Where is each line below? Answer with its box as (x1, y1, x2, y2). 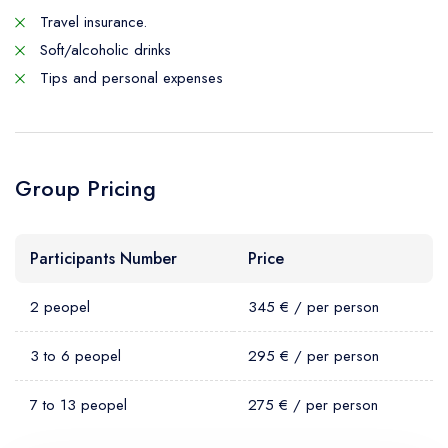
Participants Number (30, 247, 177, 270)
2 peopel (30, 296, 90, 318)
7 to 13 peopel (30, 394, 127, 416)
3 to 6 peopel (30, 345, 121, 367)
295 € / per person (248, 345, 379, 367)
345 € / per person (248, 296, 379, 318)
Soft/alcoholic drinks (35, 39, 171, 61)
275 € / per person (248, 394, 378, 416)
